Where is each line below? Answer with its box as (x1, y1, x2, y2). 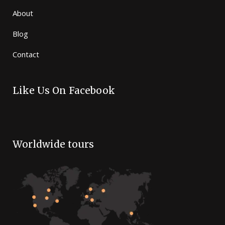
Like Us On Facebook (13, 84, 115, 96)
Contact (13, 49, 39, 59)
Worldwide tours (13, 138, 94, 150)
